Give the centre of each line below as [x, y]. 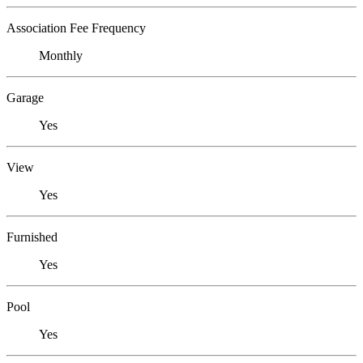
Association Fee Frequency [76, 28]
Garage [25, 98]
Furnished [32, 237]
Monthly [61, 56]
